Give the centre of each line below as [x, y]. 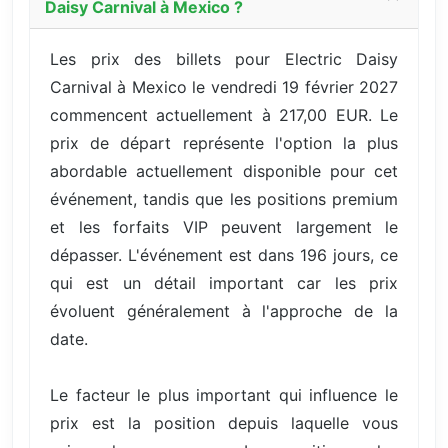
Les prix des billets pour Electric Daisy [224, 58]
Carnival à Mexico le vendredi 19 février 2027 [224, 86]
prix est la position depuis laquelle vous [224, 422]
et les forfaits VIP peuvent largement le [224, 226]
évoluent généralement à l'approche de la [224, 310]
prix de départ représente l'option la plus [224, 142]
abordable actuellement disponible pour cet [224, 170]
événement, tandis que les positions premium [224, 198]
